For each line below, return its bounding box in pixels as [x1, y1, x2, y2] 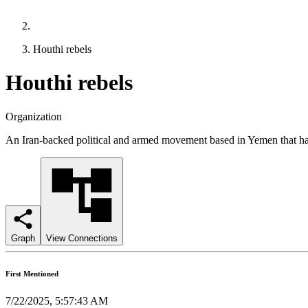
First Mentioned [5, 269, 58, 278]
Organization [5, 110, 62, 122]
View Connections [46, 232, 118, 243]
